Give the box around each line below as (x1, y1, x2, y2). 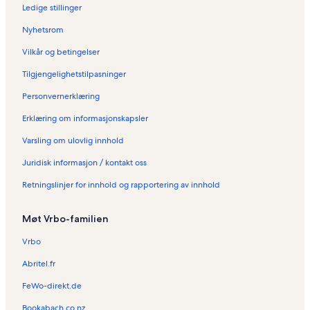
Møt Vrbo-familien (22, 212, 109, 226)
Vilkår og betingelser (22, 46, 100, 58)
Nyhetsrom (22, 24, 64, 36)
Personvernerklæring (22, 91, 100, 102)
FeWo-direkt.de (22, 280, 82, 292)
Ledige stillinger (22, 2, 82, 14)
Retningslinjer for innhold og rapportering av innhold (22, 179, 220, 191)
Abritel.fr (22, 258, 55, 270)
